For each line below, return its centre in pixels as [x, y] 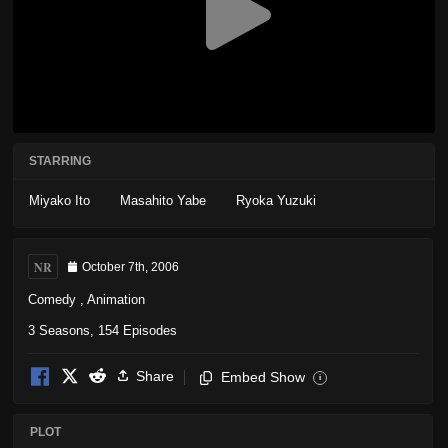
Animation [116, 299]
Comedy [52, 299]
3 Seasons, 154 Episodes [102, 330]
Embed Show [263, 376]
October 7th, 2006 [130, 267]
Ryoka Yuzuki [276, 201]
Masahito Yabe [163, 201]
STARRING [60, 161]
